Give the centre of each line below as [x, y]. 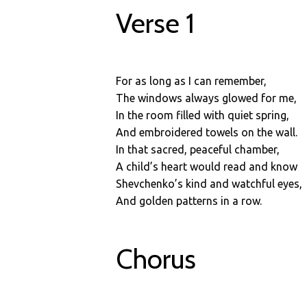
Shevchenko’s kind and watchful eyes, [209, 184]
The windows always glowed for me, [207, 98]
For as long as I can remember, [192, 81]
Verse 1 [156, 23]
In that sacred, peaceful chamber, [198, 149]
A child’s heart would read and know [207, 167]
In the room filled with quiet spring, [203, 115]
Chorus [156, 259]
